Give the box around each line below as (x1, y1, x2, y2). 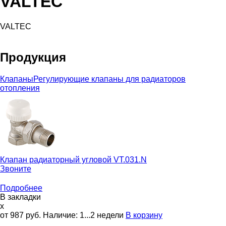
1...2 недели (80, 210, 124, 219)
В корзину (126, 210, 162, 219)
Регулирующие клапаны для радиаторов (33, 74, 186, 83)
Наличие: (43, 210, 80, 219)
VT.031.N (114, 155, 147, 164)
